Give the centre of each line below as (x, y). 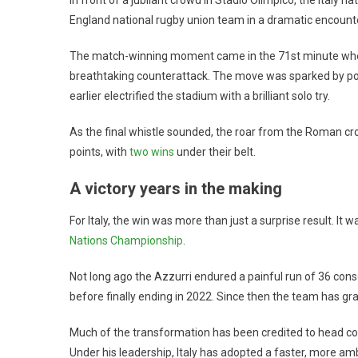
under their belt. (216, 151)
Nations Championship (126, 240)
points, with (99, 151)
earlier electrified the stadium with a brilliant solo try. (200, 95)
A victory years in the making (176, 188)
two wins (153, 151)
